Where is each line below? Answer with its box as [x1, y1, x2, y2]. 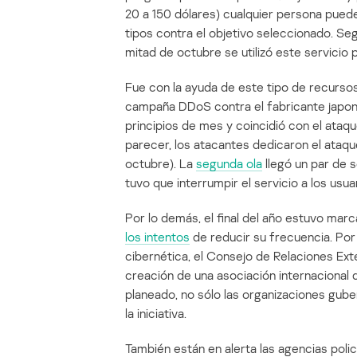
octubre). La [125, 155, 196, 172]
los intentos [125, 229, 190, 245]
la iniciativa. [125, 305, 186, 322]
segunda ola [196, 155, 262, 172]
